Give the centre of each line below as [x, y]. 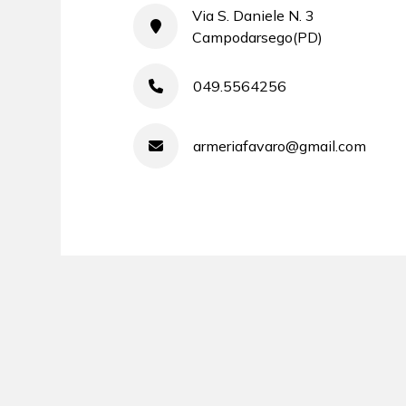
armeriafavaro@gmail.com [280, 146]
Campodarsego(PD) [258, 37]
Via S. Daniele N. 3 [254, 15]
